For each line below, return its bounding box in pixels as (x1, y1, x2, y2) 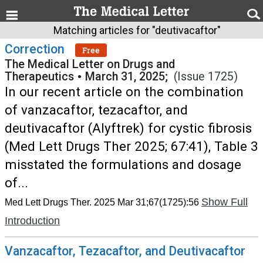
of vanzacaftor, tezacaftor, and (5, 102, 188, 117)
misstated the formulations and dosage (5, 157, 241, 172)
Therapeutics (5, 70, 74, 83)
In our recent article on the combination (5, 84, 244, 99)
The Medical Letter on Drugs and (5, 58, 175, 71)
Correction (5, 42, 65, 56)
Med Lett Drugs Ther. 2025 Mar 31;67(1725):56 (5, 197, 199, 207)
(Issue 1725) (174, 70, 238, 83)
